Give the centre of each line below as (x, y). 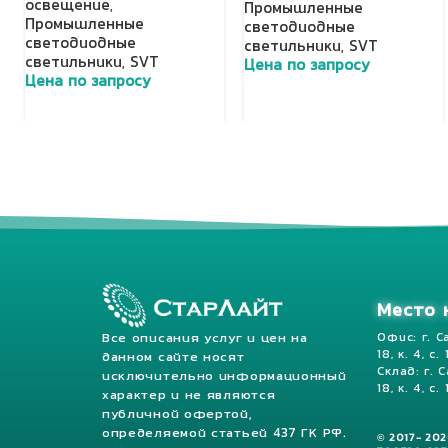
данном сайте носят (173, 358)
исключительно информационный (224, 377)
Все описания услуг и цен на (204, 339)
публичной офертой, (176, 415)
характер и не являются (188, 396)
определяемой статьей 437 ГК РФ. (224, 434)
